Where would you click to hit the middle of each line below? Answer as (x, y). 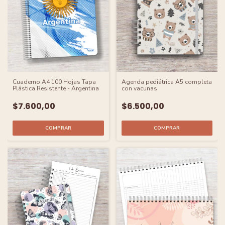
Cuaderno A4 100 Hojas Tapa (54, 82)
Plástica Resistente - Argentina (56, 88)
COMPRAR (58, 128)
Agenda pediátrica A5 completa (166, 82)
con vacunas (139, 88)
